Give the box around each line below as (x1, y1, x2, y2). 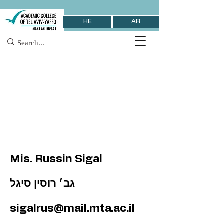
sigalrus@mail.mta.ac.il (10, 203, 135, 214)
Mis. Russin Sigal (10, 153, 102, 164)
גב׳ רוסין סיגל (10, 178, 75, 189)
